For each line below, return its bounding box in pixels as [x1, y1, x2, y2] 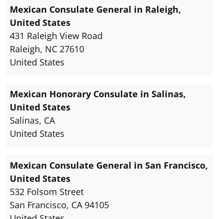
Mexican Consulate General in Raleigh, [10, 3, 181, 16]
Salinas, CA [10, 114, 55, 127]
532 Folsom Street [10, 186, 84, 198]
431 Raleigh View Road [10, 30, 103, 42]
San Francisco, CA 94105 [10, 199, 109, 211]
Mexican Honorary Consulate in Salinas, [10, 88, 186, 100]
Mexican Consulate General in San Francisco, [10, 159, 208, 172]
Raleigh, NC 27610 [10, 43, 84, 55]
